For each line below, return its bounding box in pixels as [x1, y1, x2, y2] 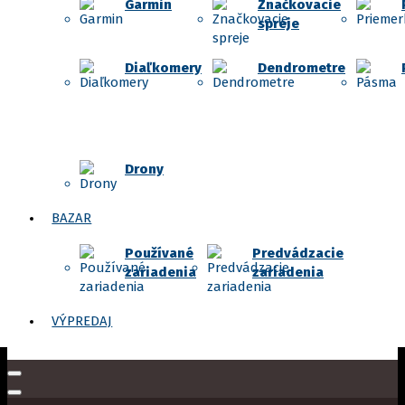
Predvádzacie [252, 245, 344, 262]
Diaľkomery [125, 60, 202, 77]
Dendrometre [258, 60, 345, 77]
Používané [125, 245, 193, 262]
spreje [258, 15, 299, 33]
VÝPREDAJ [52, 313, 113, 330]
